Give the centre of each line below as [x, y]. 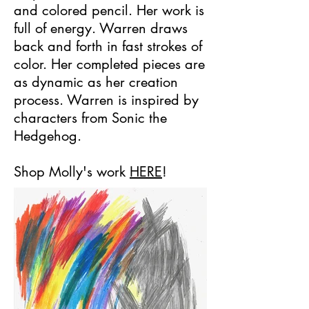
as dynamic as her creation [96, 82]
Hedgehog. [48, 136]
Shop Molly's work [72, 171]
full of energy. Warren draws [101, 28]
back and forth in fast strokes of [108, 46]
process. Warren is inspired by [106, 100]
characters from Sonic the [90, 118]
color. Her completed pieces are [109, 64]
